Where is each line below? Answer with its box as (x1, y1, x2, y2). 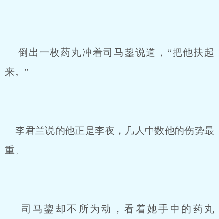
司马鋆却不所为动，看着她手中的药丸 (5, 203, 214, 214)
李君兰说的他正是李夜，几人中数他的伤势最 (5, 125, 214, 136)
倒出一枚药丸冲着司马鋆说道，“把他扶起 (5, 47, 214, 58)
